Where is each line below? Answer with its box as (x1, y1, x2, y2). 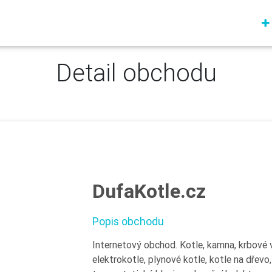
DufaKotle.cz (92, 179, 206, 203)
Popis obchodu (92, 214, 164, 228)
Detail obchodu (55, 58, 217, 87)
